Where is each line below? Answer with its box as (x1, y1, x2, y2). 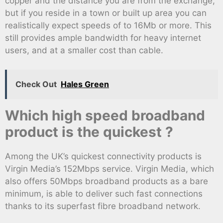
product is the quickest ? (5, 123, 173, 140)
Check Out (15, 79, 57, 89)
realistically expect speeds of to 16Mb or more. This (5, 20, 212, 31)
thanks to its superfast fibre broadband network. (5, 201, 201, 211)
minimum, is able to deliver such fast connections (5, 188, 203, 199)
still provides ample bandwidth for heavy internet (5, 33, 201, 43)
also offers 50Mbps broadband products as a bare (5, 176, 208, 186)
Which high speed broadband (5, 107, 205, 124)
